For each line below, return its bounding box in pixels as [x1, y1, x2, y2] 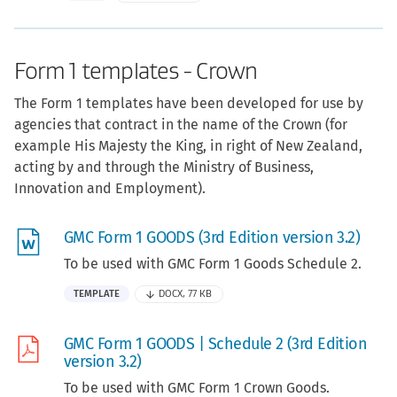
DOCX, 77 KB [159, 288, 213, 300]
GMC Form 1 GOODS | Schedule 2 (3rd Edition [64, 334, 368, 354]
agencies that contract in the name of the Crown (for [14, 116, 347, 134]
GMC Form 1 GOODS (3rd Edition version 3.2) [64, 228, 361, 248]
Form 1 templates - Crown [14, 58, 258, 85]
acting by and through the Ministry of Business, [14, 159, 314, 176]
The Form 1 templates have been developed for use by [14, 95, 363, 113]
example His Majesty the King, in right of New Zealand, [14, 137, 362, 155]
